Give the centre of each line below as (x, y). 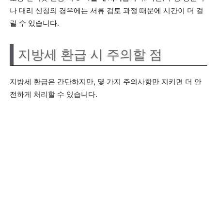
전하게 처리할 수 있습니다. (54, 94)
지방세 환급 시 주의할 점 (90, 55)
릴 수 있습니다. (34, 23)
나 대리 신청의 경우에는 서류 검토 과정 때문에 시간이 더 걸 (107, 10)
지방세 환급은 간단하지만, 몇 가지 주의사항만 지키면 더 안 (106, 82)
